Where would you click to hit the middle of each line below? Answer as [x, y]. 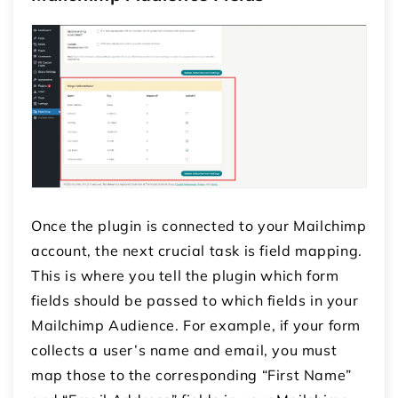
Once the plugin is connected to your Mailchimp [199, 225]
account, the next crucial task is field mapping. [197, 250]
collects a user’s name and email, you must [184, 350]
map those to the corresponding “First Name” [191, 374]
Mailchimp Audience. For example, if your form [196, 325]
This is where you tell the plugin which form [185, 275]
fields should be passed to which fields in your [195, 300]
